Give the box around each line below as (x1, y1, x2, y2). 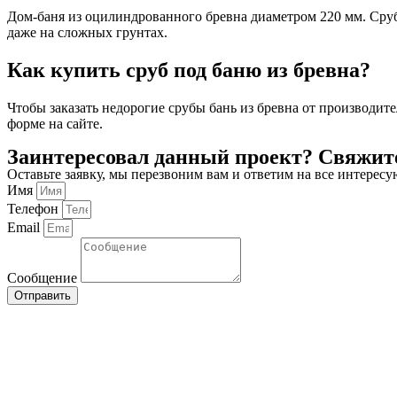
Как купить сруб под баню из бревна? (7, 58, 370, 82)
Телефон (7, 201, 62, 217)
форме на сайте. (7, 116, 103, 132)
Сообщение (7, 270, 81, 286)
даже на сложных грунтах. (7, 25, 167, 41)
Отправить (14, 289, 71, 303)
